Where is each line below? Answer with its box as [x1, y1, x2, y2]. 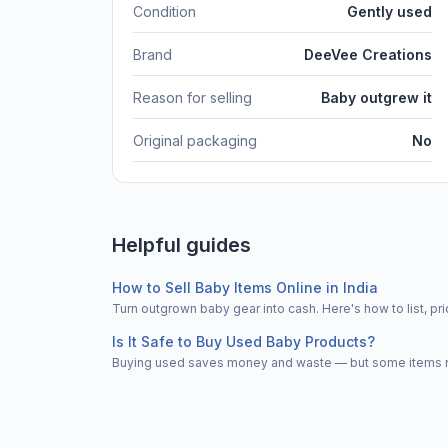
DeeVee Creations [304, 45, 432, 63]
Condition [133, 2, 196, 20]
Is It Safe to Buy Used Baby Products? [112, 332, 375, 350]
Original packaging [133, 131, 257, 149]
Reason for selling [133, 88, 252, 106]
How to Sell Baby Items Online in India [112, 278, 378, 296]
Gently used [347, 2, 432, 20]
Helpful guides [112, 232, 251, 257]
